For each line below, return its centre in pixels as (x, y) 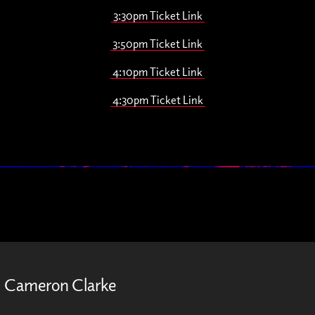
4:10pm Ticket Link (157, 72)
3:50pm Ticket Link (157, 44)
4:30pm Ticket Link (157, 100)
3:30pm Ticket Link (157, 15)
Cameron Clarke (60, 284)
